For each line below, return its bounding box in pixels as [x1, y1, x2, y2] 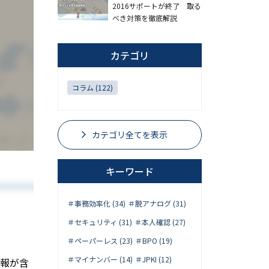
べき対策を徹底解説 [112, 13, 178, 23]
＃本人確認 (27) [134, 217, 186, 227]
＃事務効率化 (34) [67, 198, 125, 208]
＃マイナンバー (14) [67, 254, 133, 264]
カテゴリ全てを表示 [92, 128, 168, 141]
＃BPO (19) [135, 235, 172, 246]
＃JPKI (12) [135, 254, 172, 264]
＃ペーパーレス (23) [67, 235, 133, 246]
